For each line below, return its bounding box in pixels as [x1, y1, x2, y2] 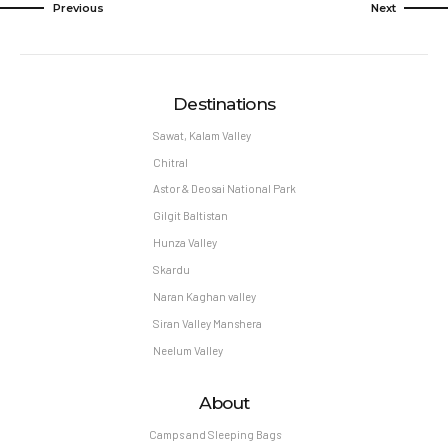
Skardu [152, 263, 190, 277]
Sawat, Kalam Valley [152, 128, 251, 142]
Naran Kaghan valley [152, 290, 256, 304]
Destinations [173, 92, 275, 114]
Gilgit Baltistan [152, 209, 228, 223]
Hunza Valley [152, 236, 217, 250]
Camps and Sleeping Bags [149, 428, 281, 441]
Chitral [152, 155, 188, 169]
